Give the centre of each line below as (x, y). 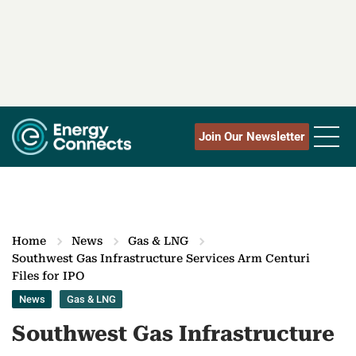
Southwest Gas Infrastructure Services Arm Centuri (161, 259)
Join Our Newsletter (252, 137)
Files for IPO (48, 276)
